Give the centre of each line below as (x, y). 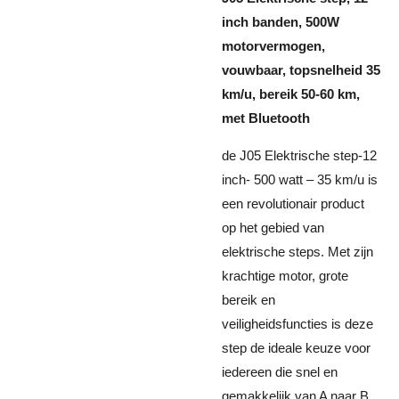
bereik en (248, 300)
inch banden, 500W (281, 22)
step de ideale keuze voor (296, 348)
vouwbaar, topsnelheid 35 (301, 70)
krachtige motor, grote (285, 276)
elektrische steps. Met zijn (297, 252)
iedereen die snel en (280, 372)
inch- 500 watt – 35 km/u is (300, 179)
